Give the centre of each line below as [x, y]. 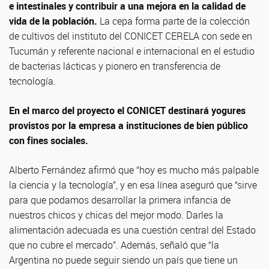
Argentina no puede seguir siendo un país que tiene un [123, 260]
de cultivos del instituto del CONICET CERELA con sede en [131, 36]
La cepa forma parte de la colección [174, 21]
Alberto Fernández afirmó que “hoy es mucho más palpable [134, 170]
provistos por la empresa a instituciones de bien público [128, 125]
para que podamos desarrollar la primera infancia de [120, 200]
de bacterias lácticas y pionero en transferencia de [115, 66]
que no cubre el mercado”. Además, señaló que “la [114, 245]
